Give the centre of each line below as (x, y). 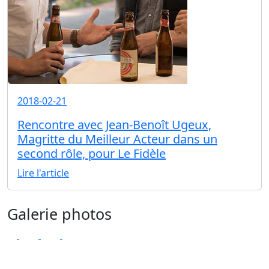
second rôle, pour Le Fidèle (92, 154)
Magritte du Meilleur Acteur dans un (117, 139)
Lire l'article (43, 173)
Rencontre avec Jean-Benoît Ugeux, (114, 125)
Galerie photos (59, 214)
